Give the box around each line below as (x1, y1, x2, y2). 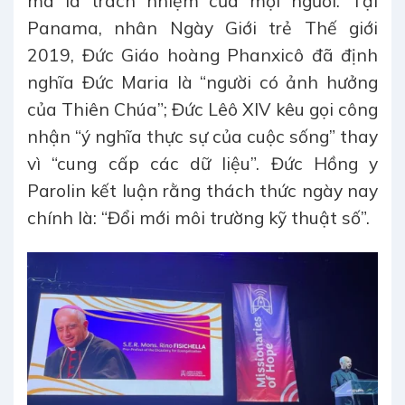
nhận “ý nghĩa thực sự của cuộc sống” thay (27, 125, 378, 147)
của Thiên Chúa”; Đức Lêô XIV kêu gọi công (27, 98, 378, 120)
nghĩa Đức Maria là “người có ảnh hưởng (27, 71, 378, 93)
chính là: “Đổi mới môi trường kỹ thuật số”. (27, 206, 370, 229)
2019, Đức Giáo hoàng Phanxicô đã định (27, 43, 378, 66)
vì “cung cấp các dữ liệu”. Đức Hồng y (27, 152, 378, 174)
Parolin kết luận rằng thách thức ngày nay (27, 179, 378, 202)
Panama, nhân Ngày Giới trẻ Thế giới (27, 16, 378, 39)
